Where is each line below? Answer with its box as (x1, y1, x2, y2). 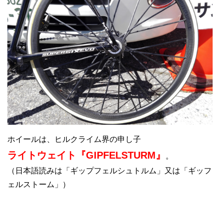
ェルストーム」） (7, 180, 70, 189)
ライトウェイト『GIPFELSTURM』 (7, 149, 165, 161)
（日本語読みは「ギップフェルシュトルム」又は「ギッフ (7, 166, 212, 175)
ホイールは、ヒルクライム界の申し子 (7, 135, 141, 143)
